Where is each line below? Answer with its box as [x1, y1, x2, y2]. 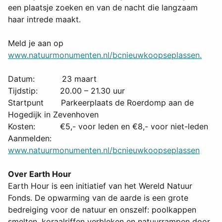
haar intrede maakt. [8, 14, 81, 25]
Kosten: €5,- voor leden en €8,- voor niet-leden [8, 121, 208, 132]
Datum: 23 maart [8, 74, 97, 84]
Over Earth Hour [8, 169, 71, 179]
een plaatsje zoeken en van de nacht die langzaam [8, 2, 198, 13]
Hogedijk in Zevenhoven [8, 110, 99, 120]
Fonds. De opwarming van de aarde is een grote [8, 193, 188, 203]
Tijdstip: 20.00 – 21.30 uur [8, 86, 125, 96]
